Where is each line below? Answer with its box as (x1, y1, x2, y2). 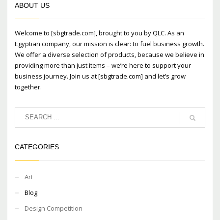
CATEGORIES (15, 142, 59, 151)
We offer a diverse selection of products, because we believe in (15, 50, 204, 59)
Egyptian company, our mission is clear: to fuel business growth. (15, 39, 204, 48)
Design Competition (25, 203, 82, 213)
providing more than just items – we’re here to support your (15, 60, 191, 70)
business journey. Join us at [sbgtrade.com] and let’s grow (15, 71, 186, 81)
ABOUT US (15, 1, 50, 9)
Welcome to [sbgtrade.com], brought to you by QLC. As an (15, 28, 184, 37)
